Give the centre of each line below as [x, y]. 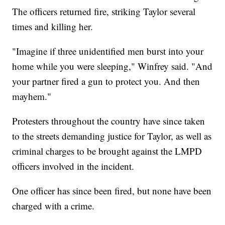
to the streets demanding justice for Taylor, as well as [112, 136]
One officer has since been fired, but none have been [112, 191]
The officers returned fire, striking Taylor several [104, 12]
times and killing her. [53, 27]
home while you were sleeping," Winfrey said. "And [113, 66]
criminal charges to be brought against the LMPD [107, 151]
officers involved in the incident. [73, 166]
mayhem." [32, 96]
